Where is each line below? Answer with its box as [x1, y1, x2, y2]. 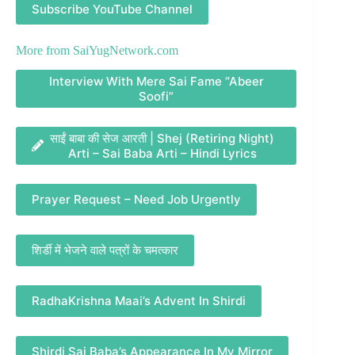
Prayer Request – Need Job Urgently [32, 192, 241, 208]
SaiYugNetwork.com [73, 44, 178, 58]
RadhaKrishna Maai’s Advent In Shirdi [32, 293, 246, 309]
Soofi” [139, 88, 174, 104]
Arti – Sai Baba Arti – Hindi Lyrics [67, 145, 257, 161]
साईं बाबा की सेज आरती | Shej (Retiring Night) [50, 130, 275, 146]
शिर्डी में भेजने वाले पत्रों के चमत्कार [32, 242, 178, 258]
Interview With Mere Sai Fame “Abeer [48, 73, 264, 89]
